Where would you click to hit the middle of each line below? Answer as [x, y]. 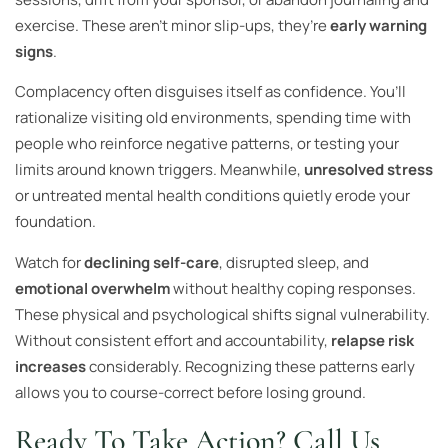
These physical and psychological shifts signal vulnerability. [222, 314]
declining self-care [151, 262]
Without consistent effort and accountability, [173, 340]
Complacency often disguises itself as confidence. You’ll [210, 92]
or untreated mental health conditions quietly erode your [212, 196]
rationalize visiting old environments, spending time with [213, 118]
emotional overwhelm [92, 288]
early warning [378, 25]
